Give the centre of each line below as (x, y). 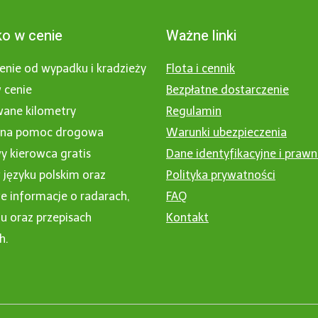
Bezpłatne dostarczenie (227, 90)
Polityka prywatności (221, 175)
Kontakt (187, 218)
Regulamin (194, 111)
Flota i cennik (201, 68)
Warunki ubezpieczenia (226, 132)
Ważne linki (201, 36)
